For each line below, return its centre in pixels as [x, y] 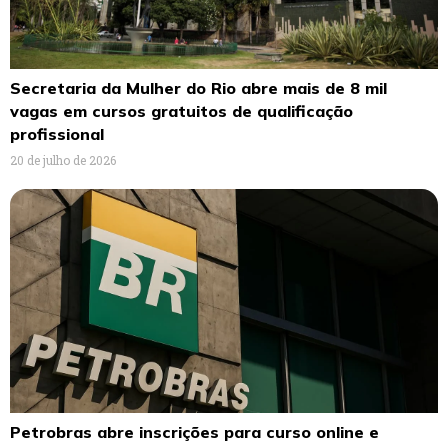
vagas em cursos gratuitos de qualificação [181, 111]
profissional [57, 134]
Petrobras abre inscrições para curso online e [194, 432]
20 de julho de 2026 [63, 160]
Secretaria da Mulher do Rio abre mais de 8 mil [198, 88]
